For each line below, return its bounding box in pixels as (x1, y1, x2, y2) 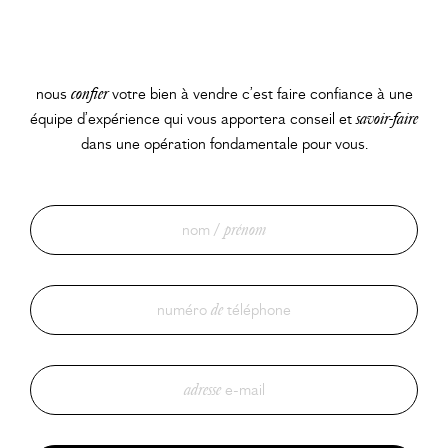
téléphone (223, 299, 291, 320)
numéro (157, 299, 211, 320)
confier (70, 83, 108, 104)
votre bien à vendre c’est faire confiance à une (107, 83, 413, 104)
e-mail (220, 379, 265, 400)
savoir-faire (356, 108, 418, 129)
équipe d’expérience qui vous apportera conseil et (30, 108, 356, 129)
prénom (224, 219, 266, 240)
